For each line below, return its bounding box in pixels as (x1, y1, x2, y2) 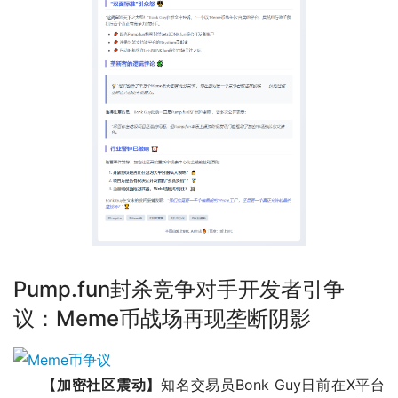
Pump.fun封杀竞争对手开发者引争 (13, 275, 345, 302)
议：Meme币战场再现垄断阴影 (13, 305, 311, 331)
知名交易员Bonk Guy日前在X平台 (161, 375, 385, 394)
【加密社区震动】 (42, 375, 161, 394)
